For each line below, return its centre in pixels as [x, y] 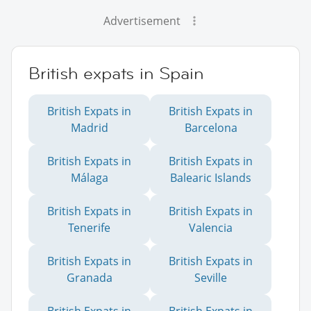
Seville [211, 278]
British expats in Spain [116, 74]
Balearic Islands [211, 178]
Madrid [89, 128]
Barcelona [211, 128]
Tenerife [89, 228]
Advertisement [142, 21]
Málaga [89, 178]
